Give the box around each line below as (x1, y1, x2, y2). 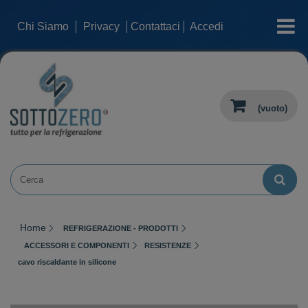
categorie (247, 12, 305, 28)
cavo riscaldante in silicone (18, 257, 116, 266)
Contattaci (131, 21, 180, 32)
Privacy (83, 21, 120, 32)
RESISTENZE (144, 241, 191, 250)
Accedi (190, 21, 223, 32)
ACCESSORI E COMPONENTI (24, 241, 129, 250)
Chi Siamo (17, 21, 69, 32)
